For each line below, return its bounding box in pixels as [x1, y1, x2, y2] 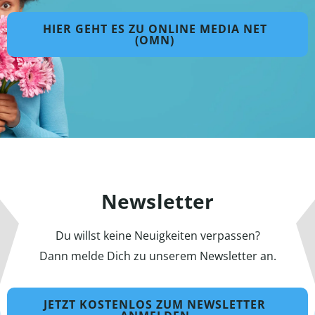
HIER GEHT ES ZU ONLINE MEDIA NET [42, 21, 267, 37]
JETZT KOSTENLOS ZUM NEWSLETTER [44, 297, 266, 312]
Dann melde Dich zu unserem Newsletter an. [39, 248, 276, 264]
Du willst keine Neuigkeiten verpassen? [55, 228, 260, 243]
